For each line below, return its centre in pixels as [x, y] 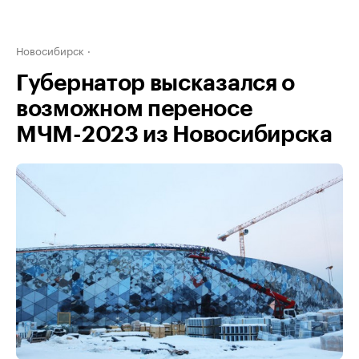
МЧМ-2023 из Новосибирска [174, 135]
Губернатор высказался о [156, 83]
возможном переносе [134, 109]
